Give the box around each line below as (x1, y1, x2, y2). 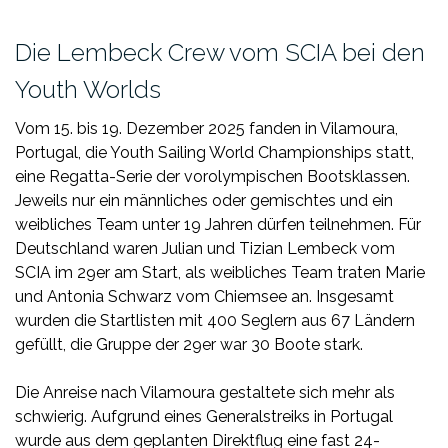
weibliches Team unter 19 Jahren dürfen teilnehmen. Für (15, 215, 421, 234)
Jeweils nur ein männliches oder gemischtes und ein (15, 191, 393, 210)
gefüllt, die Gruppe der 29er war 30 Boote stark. (15, 335, 363, 354)
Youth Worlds (15, 75, 161, 104)
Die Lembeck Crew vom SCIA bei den (15, 38, 425, 67)
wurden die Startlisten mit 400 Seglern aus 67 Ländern (15, 311, 415, 330)
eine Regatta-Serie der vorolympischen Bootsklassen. (15, 167, 410, 186)
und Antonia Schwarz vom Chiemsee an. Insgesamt (15, 287, 394, 306)
